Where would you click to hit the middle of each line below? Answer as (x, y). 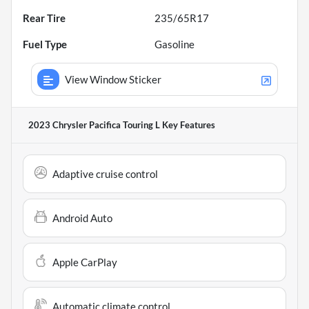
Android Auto (82, 218)
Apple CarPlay (85, 262)
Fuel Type (45, 44)
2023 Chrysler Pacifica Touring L (94, 125)
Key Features (188, 125)
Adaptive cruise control (105, 174)
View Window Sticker (113, 80)
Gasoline (175, 44)
